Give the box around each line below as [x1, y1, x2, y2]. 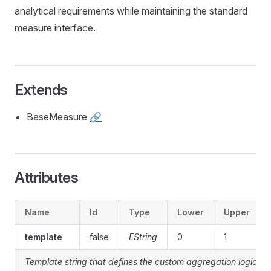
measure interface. [15, 22, 96, 34]
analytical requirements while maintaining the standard [15, 5, 247, 17]
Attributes [15, 169, 79, 186]
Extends [15, 81, 68, 99]
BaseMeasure [27, 111, 90, 123]
